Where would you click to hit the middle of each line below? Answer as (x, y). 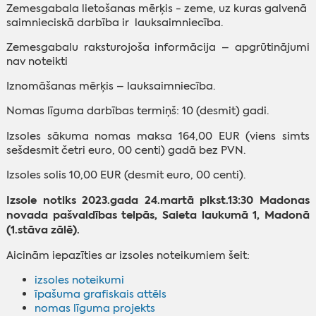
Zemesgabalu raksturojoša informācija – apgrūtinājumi (158, 47)
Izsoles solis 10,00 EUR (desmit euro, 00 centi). (126, 175)
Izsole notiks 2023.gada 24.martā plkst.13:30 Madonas (158, 200)
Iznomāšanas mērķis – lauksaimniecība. (110, 86)
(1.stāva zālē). (43, 230)
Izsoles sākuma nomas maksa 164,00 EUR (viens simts (158, 136)
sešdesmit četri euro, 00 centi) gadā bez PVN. (126, 150)
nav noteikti (37, 61)
